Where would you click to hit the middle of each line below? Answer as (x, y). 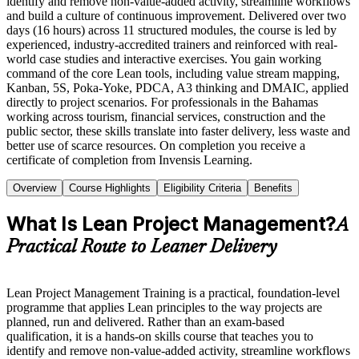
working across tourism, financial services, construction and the (166, 116)
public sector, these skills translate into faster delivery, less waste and (178, 131)
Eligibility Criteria (202, 188)
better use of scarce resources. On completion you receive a (156, 145)
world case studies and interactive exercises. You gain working (164, 58)
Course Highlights (110, 188)
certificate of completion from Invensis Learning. (129, 159)
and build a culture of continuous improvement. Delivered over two (176, 15)
